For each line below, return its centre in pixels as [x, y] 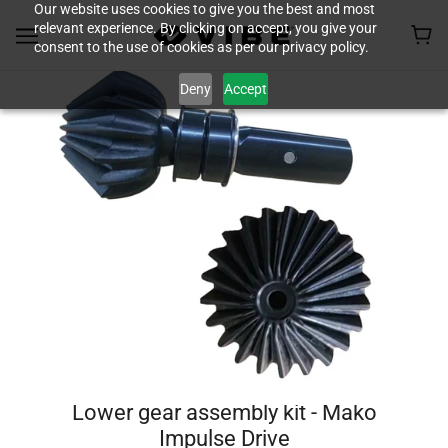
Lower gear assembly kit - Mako [224, 413]
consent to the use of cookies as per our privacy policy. [201, 47]
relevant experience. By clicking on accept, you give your [205, 28]
